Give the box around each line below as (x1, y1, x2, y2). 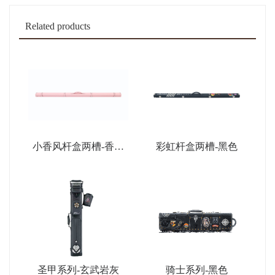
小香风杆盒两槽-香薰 (33, 141, 124, 152)
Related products (25, 21, 90, 32)
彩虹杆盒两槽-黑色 (156, 141, 238, 152)
